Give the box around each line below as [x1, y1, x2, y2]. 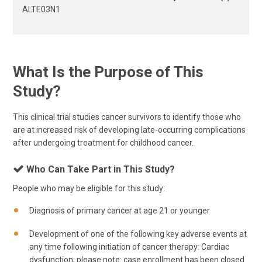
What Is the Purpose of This [13, 63, 204, 81]
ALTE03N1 [22, 5, 60, 14]
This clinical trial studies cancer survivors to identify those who [13, 112, 241, 122]
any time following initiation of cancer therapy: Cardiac [29, 242, 229, 251]
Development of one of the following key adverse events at [29, 229, 247, 239]
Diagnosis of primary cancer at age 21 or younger [29, 206, 210, 215]
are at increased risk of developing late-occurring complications [13, 125, 246, 135]
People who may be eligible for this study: [13, 184, 165, 193]
